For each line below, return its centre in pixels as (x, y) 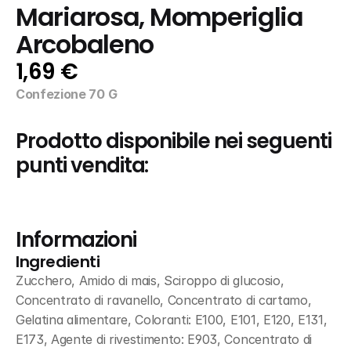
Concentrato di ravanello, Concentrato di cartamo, (164, 300)
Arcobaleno (85, 45)
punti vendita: (82, 165)
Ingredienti (58, 262)
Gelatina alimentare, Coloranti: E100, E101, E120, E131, (172, 320)
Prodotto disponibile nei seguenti (174, 141)
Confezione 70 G (67, 94)
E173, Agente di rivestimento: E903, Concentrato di (164, 339)
